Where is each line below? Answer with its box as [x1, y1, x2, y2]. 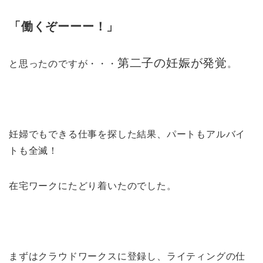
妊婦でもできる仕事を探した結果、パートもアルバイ [9, 129, 246, 140]
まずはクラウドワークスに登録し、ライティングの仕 [9, 251, 246, 262]
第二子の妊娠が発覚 [117, 56, 228, 70]
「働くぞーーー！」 [9, 20, 119, 33]
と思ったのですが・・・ [9, 59, 117, 69]
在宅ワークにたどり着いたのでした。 [9, 181, 177, 191]
